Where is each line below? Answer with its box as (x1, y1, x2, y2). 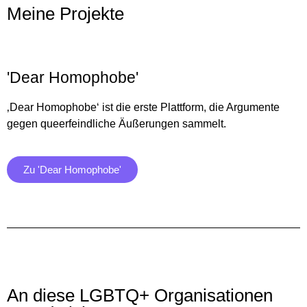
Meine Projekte (7, 3, 124, 25)
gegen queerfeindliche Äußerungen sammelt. (7, 118, 226, 130)
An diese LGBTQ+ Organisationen (7, 284, 273, 306)
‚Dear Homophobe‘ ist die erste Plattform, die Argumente (7, 101, 280, 114)
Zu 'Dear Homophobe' (23, 163, 121, 175)
